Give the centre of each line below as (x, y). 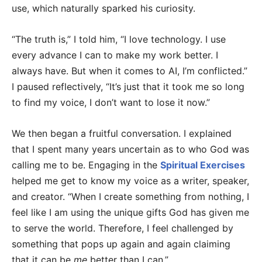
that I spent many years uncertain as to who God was (130, 149)
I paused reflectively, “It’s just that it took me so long (128, 87)
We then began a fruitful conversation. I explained (122, 134)
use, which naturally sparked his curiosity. (104, 8)
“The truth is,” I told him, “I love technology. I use (119, 39)
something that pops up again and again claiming (121, 244)
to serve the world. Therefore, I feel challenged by (123, 228)
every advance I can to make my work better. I (115, 55)
